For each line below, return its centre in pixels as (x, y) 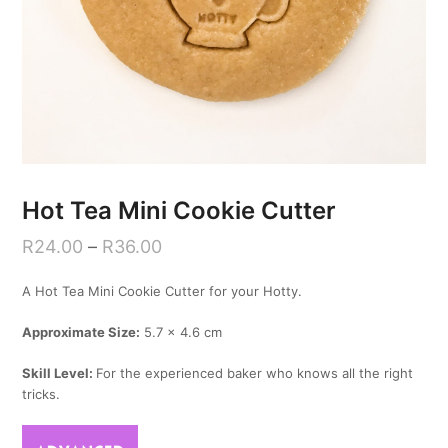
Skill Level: (59, 372)
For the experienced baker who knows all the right (255, 372)
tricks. (41, 393)
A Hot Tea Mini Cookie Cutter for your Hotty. (162, 290)
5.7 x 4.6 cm (181, 331)
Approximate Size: (81, 331)
